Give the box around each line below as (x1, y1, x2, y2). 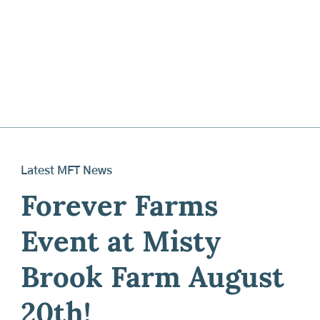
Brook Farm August (20, 265, 284, 294)
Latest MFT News (20, 164, 112, 176)
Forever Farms (20, 194, 218, 223)
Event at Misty (20, 229, 221, 259)
